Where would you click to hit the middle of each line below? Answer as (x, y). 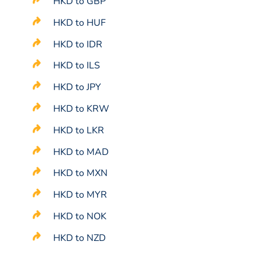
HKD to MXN (81, 173)
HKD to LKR (79, 130)
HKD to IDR (78, 44)
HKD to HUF (80, 23)
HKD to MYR (80, 195)
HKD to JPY (77, 87)
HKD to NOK (80, 217)
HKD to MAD (81, 152)
